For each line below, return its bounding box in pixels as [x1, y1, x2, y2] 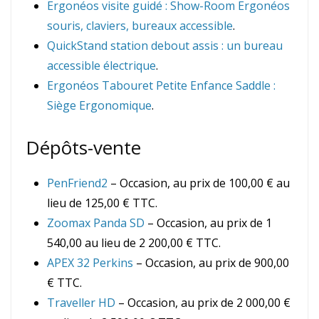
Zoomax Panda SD [47, 215, 145, 231]
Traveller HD [47, 295, 115, 311]
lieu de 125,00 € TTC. [47, 195, 157, 211]
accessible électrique [47, 58, 156, 74]
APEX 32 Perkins [47, 255, 133, 271]
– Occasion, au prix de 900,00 [133, 255, 289, 271]
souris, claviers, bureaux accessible [47, 18, 233, 34]
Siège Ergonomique [47, 98, 152, 114]
